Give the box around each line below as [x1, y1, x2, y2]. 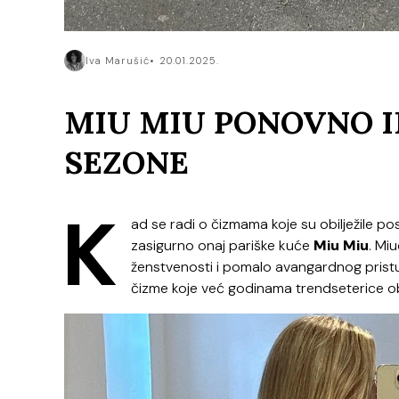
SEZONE [64, 142, 189, 183]
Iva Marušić [85, 53, 150, 67]
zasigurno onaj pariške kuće [131, 236, 313, 256]
